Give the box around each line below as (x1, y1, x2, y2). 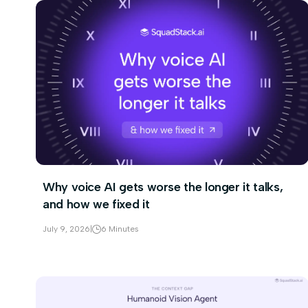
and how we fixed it (43, 197, 150, 212)
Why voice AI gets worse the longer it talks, (43, 179, 283, 195)
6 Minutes (101, 224, 139, 234)
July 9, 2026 (43, 224, 90, 234)
